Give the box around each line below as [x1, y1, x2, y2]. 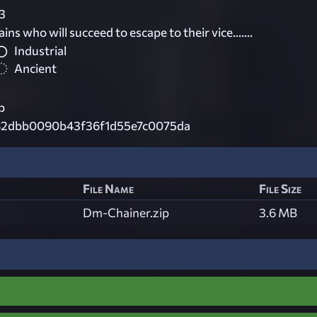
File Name [83, 180, 134, 196]
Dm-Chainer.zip [83, 204, 169, 220]
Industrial [14, 43, 67, 59]
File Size [259, 180, 301, 196]
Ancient [14, 60, 57, 76]
